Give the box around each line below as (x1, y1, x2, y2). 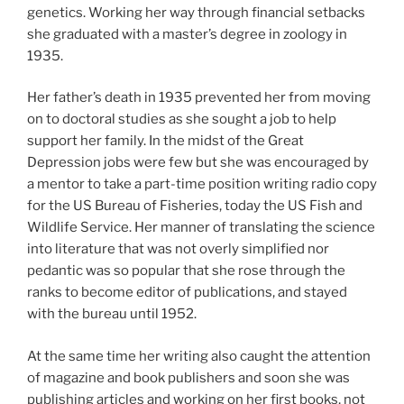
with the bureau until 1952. (27, 306, 197, 323)
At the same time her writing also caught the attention (27, 347, 371, 364)
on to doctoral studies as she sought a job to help (27, 111, 336, 128)
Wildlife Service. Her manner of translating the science (27, 219, 375, 236)
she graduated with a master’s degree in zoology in (27, 25, 347, 42)
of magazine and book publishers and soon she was (27, 369, 350, 386)
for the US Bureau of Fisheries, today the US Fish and (27, 197, 363, 215)
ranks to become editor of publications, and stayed (27, 284, 347, 301)
